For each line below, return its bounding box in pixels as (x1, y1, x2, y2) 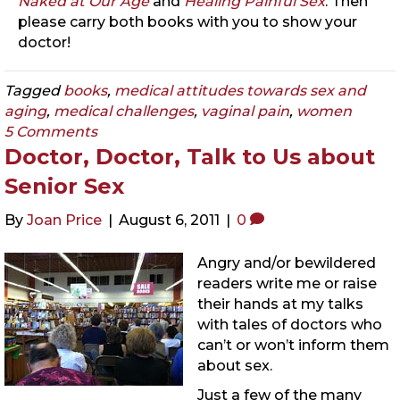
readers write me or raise (197, 275, 377, 293)
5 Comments (4, 123, 97, 141)
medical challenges (54, 103, 194, 121)
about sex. (197, 357, 272, 375)
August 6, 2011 (119, 212, 220, 229)
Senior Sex (4, 173, 124, 200)
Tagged (4, 82, 63, 100)
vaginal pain (201, 103, 289, 121)
